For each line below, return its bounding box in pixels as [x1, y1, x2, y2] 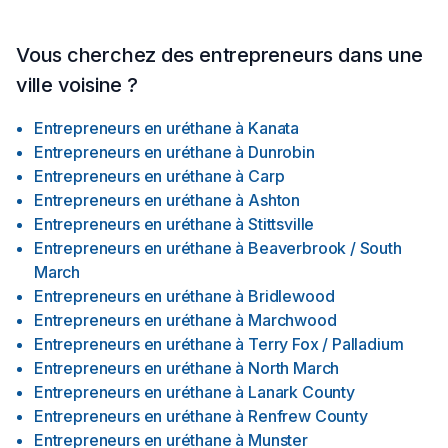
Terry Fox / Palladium [248, 334, 404, 354]
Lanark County [248, 382, 355, 402]
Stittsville [248, 214, 315, 234]
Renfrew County [248, 406, 368, 426]
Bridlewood [248, 286, 335, 306]
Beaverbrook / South [248, 238, 402, 258]
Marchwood [248, 310, 337, 330]
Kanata [248, 118, 300, 138]
